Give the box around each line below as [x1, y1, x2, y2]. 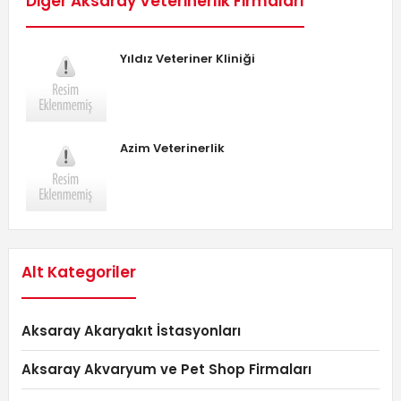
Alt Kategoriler [21, 260, 136, 283]
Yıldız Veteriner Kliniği [119, 49, 255, 67]
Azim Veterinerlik [119, 139, 225, 157]
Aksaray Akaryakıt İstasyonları [21, 320, 241, 340]
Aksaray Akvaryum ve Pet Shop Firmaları [21, 359, 311, 379]
